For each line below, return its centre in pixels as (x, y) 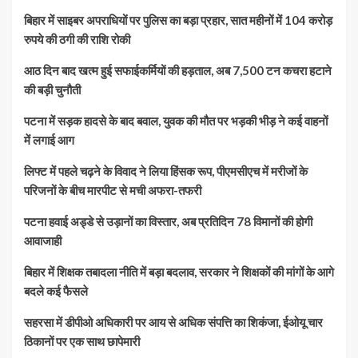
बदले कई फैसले (56, 290)
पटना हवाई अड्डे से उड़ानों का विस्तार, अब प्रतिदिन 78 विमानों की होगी (168, 221)
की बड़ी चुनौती (52, 89)
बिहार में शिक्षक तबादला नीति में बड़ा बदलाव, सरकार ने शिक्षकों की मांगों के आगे (179, 271)
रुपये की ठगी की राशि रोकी (77, 39)
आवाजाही (43, 240)
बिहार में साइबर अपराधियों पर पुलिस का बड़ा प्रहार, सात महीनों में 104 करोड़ (178, 20)
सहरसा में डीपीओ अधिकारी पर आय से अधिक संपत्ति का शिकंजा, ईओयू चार (173, 322)
